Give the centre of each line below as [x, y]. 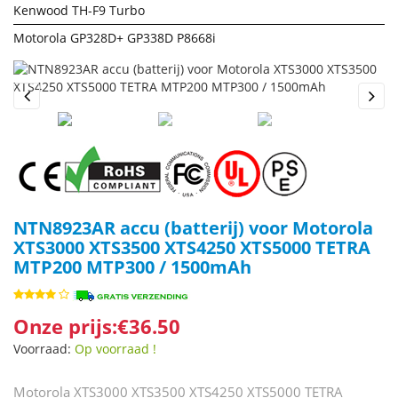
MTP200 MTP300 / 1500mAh [132, 267]
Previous [40, 117]
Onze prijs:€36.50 [97, 326]
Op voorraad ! [115, 349]
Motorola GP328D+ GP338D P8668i [115, 38]
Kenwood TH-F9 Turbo [79, 10]
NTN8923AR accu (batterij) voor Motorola [193, 228]
